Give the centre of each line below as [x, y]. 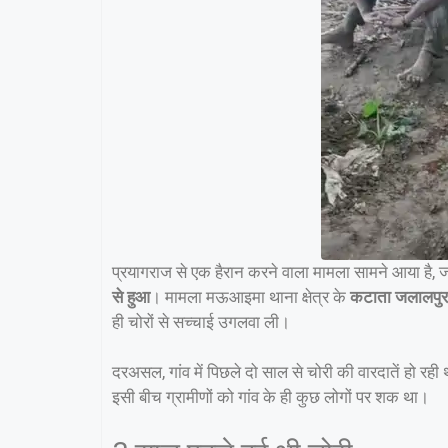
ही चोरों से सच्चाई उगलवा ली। [201, 321]
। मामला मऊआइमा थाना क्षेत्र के [250, 296]
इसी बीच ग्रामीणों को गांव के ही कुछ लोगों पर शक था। [270, 397]
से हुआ [131, 296]
